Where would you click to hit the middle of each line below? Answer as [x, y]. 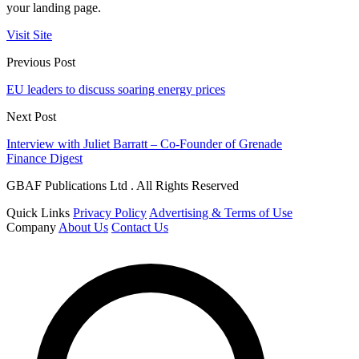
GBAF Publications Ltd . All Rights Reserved [123, 186]
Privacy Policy [110, 213]
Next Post [31, 117]
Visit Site [29, 35]
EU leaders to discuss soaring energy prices [116, 90]
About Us [83, 228]
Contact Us [140, 228]
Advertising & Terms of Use [221, 213]
